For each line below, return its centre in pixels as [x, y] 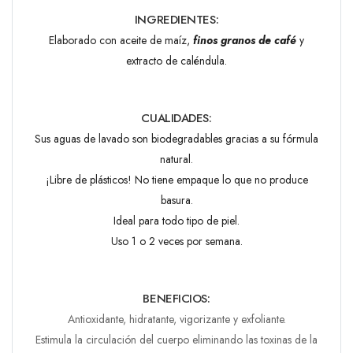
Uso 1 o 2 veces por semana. [176, 241]
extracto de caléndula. [176, 60]
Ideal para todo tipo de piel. [176, 220]
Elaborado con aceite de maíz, [119, 40]
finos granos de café [243, 40]
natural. [176, 159]
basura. [176, 200]
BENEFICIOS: [176, 298]
